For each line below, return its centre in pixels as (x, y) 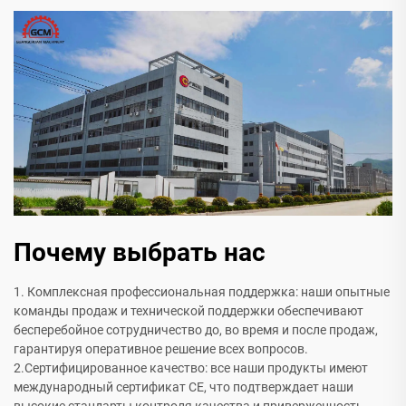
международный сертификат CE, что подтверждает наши (184, 387)
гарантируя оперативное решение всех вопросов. (161, 349)
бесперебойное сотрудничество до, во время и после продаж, (196, 330)
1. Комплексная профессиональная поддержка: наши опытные (202, 292)
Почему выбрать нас (140, 253)
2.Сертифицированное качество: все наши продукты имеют (191, 368)
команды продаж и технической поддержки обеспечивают (188, 311)
